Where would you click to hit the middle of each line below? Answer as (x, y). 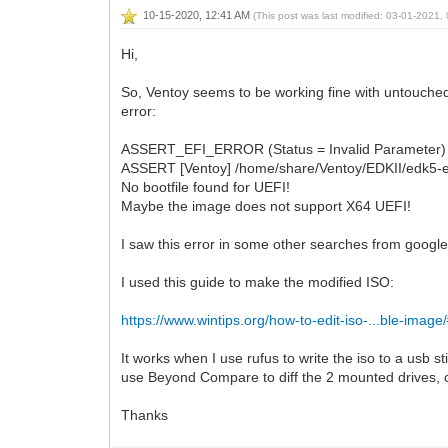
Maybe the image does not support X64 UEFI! (266, 205)
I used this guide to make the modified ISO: (258, 281)
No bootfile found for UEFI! (206, 186)
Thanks (145, 414)
